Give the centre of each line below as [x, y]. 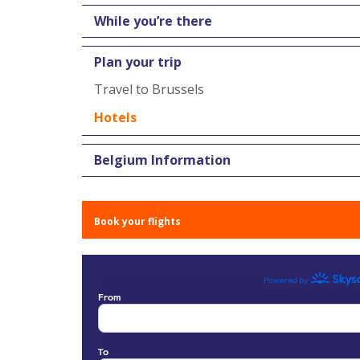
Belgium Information [162, 160]
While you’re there [153, 21]
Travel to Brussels [149, 89]
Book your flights [137, 221]
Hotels [115, 117]
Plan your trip [138, 62]
